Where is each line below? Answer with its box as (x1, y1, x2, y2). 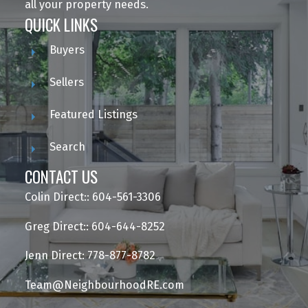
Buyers (49, 43, 85, 57)
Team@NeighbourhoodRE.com (24, 278, 184, 291)
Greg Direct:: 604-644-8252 (24, 219, 165, 233)
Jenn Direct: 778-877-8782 (24, 249, 155, 263)
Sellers (49, 76, 84, 89)
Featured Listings (49, 108, 137, 122)
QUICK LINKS (24, 13, 98, 37)
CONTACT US (24, 165, 98, 189)
